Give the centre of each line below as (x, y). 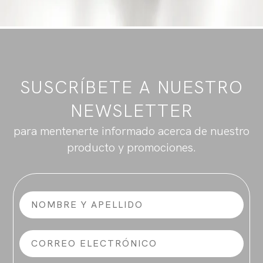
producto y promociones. (131, 147)
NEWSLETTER (131, 111)
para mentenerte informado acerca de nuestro (131, 131)
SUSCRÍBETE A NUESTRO (131, 87)
